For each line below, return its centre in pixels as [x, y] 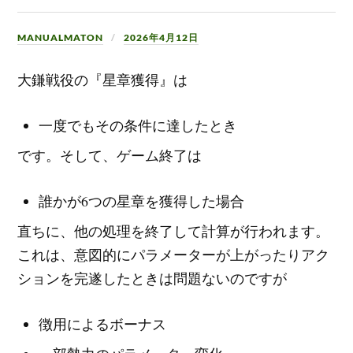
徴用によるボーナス [103, 323]
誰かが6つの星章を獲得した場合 [142, 201]
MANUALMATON [61, 38]
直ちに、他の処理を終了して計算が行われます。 [174, 231]
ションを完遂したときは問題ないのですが [152, 279]
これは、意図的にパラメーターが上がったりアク [174, 255]
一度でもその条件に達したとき [138, 126]
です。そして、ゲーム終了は [110, 156]
